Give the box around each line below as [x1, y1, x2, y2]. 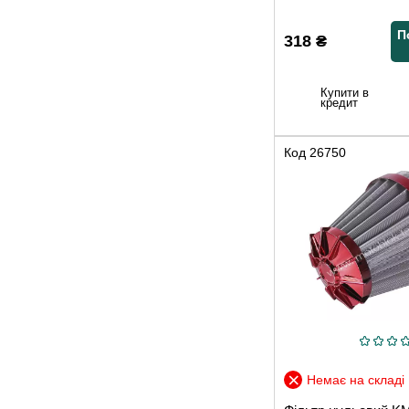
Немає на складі [307, 372, 404, 388]
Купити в [320, 86, 369, 100]
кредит [320, 96, 358, 110]
